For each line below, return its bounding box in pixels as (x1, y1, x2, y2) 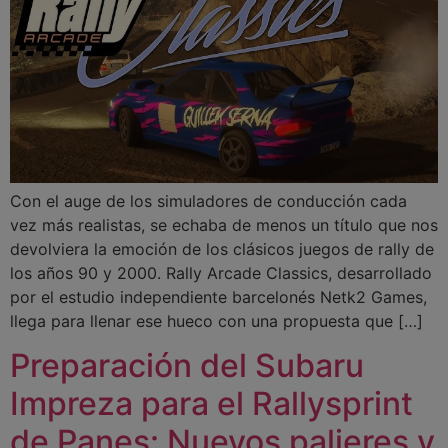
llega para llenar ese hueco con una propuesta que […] (10, 310, 423, 331)
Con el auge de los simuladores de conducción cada (10, 190, 407, 211)
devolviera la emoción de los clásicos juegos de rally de (10, 238, 434, 259)
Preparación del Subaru (10, 345, 364, 385)
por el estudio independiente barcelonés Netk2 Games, (10, 286, 427, 307)
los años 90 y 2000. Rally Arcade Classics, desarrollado (10, 262, 432, 283)
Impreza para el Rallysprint (10, 383, 413, 423)
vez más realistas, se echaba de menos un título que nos (10, 214, 438, 235)
